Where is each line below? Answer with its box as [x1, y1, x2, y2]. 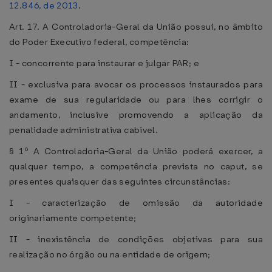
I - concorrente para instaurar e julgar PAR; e [9, 57, 199, 69]
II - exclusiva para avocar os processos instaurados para [9, 78, 263, 90]
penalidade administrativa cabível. [9, 124, 158, 136]
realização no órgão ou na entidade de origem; [9, 248, 211, 260]
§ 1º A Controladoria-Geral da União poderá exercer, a [9, 145, 263, 157]
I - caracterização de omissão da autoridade [9, 197, 263, 209]
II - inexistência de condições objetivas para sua [9, 233, 263, 245]
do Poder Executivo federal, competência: [9, 36, 189, 48]
